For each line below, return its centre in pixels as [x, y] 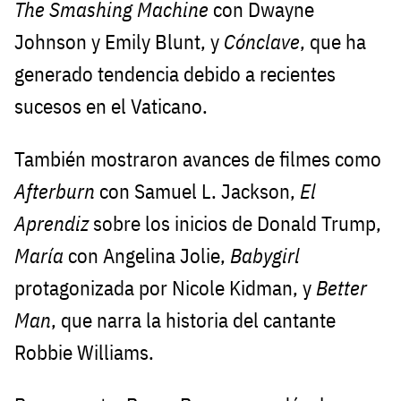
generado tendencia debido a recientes [175, 74]
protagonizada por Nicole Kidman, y [165, 288]
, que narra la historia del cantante [193, 320]
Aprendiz [51, 224]
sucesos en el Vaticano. [111, 107]
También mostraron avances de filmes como [198, 159]
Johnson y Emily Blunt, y [119, 42]
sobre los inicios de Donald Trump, [235, 224]
